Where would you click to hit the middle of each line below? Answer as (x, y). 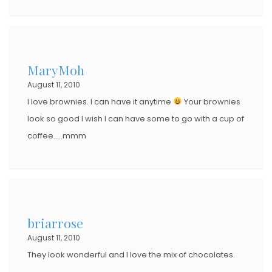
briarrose (55, 223)
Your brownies (211, 101)
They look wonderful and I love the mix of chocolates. (131, 254)
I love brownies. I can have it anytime (100, 101)
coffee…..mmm (57, 135)
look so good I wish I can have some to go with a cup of (136, 118)
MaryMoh (56, 70)
